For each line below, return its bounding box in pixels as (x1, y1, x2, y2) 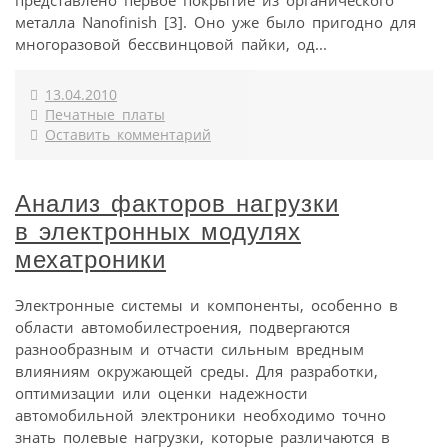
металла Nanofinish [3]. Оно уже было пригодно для (15, 12, 416, 33)
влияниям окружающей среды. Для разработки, (15, 360, 378, 381)
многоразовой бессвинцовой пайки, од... (15, 34, 327, 55)
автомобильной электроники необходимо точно (15, 404, 386, 425)
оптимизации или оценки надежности (15, 382, 308, 403)
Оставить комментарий (45, 126, 211, 145)
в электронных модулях (15, 218, 301, 246)
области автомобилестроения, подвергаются (15, 316, 350, 337)
